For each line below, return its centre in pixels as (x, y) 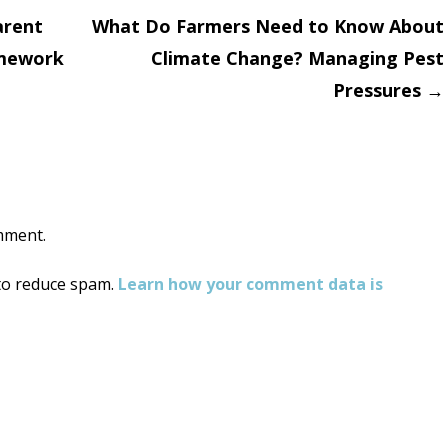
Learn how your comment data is (250, 284)
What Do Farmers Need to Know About (268, 26)
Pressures (379, 90)
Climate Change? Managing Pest (297, 58)
